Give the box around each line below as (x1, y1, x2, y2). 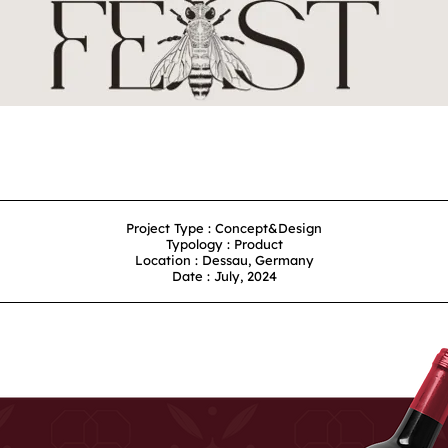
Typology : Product (165, 236, 283, 252)
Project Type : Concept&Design (126, 220, 322, 236)
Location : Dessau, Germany (134, 252, 314, 268)
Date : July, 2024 (171, 268, 277, 284)
